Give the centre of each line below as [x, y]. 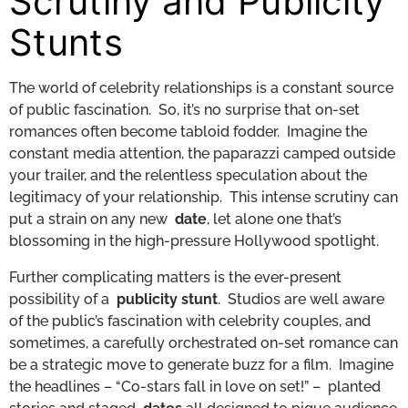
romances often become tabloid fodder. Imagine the [188, 131]
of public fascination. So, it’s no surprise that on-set [184, 109]
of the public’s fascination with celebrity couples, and [190, 321]
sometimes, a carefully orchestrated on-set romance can [204, 342]
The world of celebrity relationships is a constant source [201, 87]
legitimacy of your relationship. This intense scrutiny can [204, 197]
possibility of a [63, 299]
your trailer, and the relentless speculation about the [188, 175]
